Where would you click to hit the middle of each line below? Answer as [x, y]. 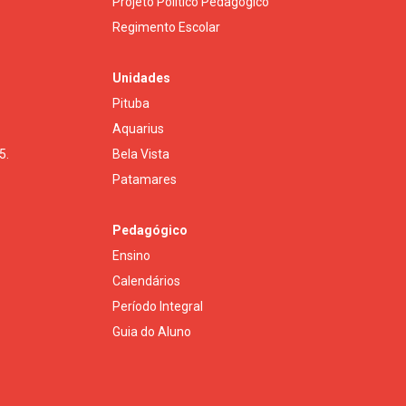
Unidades [141, 77]
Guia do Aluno [152, 331]
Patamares [145, 179]
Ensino [131, 255]
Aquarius [138, 128]
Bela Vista [141, 154]
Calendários [146, 280]
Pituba [131, 103]
